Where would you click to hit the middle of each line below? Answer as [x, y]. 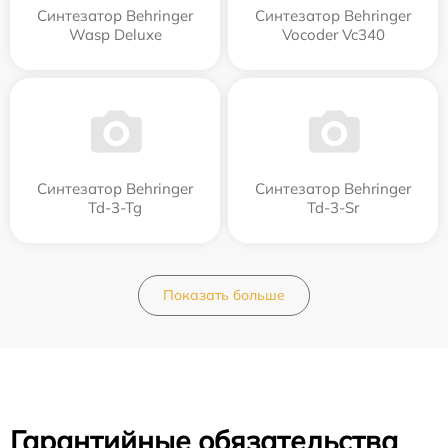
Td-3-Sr [333, 207]
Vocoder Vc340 [333, 34]
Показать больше [224, 294]
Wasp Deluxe [115, 34]
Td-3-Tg [115, 207]
